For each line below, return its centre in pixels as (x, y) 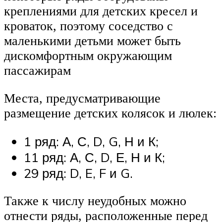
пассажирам (37, 71)
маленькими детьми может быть (92, 41)
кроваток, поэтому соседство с (88, 26)
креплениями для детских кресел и (101, 11)
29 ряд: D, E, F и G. (78, 173)
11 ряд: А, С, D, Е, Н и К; (94, 157)
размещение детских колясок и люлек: (110, 113)
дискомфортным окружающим (88, 56)
